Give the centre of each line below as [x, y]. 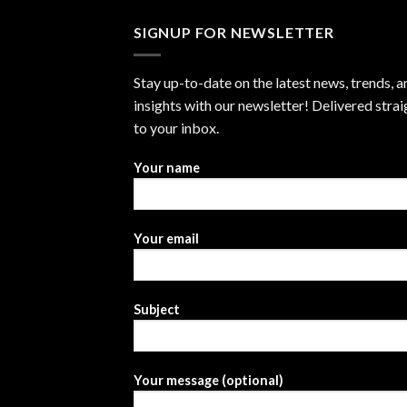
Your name [167, 168]
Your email [166, 239]
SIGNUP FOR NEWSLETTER [234, 33]
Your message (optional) [208, 380]
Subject [157, 309]
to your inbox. [176, 127]
